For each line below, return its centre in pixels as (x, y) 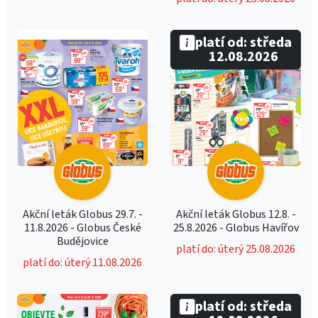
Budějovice (82, 241)
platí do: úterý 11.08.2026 (82, 263)
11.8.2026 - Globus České (82, 228)
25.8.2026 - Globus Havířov (236, 228)
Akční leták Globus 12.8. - (236, 214)
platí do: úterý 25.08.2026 (236, 249)
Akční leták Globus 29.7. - (82, 214)
